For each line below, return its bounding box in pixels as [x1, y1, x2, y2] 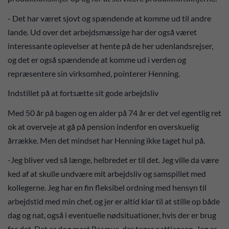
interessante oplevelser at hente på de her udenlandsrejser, [8, 40, 213, 51]
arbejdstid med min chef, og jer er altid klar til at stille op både [8, 196, 220, 207]
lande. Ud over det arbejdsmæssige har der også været [8, 27, 197, 37]
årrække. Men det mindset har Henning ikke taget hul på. [8, 135, 208, 145]
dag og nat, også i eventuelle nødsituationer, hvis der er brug [8, 210, 216, 220]
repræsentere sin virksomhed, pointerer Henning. [8, 68, 181, 78]
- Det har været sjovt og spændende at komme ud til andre [8, 13, 211, 23]
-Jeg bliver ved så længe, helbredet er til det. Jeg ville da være [8, 155, 219, 165]
